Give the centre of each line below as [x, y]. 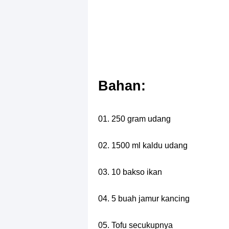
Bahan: [122, 86]
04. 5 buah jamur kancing [144, 199]
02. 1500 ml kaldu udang [143, 145]
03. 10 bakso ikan [130, 172]
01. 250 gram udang [134, 119]
